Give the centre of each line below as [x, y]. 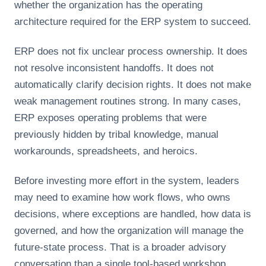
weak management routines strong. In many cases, [128, 101]
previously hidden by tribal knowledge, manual [116, 134]
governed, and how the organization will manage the [129, 231]
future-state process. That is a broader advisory [120, 247]
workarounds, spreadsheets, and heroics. [106, 151]
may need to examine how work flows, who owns [122, 197]
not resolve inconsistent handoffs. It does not [114, 68]
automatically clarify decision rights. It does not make [133, 85]
